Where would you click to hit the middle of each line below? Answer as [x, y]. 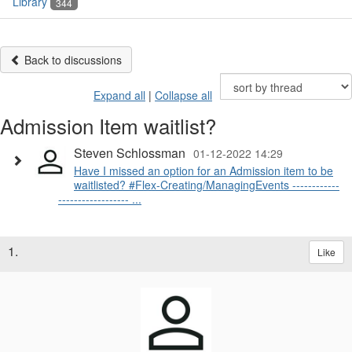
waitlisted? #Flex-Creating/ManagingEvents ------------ [207, 185]
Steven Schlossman [130, 153]
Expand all [119, 95]
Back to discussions [71, 60]
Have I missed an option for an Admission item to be [203, 171]
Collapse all [183, 95]
